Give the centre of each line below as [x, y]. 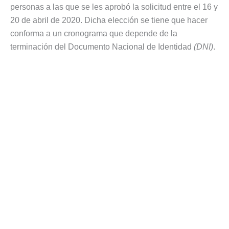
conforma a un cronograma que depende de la [94, 33]
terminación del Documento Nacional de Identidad [102, 47]
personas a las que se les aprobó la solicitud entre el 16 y [114, 7]
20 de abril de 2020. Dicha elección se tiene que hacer [109, 20]
